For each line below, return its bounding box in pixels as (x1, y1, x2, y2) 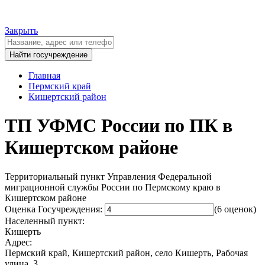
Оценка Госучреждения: (5, 203, 102, 214)
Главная (28, 70, 60, 80)
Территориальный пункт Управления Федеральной (5, 171, 212, 182)
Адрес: (5, 237, 32, 247)
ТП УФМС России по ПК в (5, 115, 232, 137)
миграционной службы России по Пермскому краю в (5, 182, 221, 192)
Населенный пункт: (5, 215, 85, 226)
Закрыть (5, 25, 38, 35)
